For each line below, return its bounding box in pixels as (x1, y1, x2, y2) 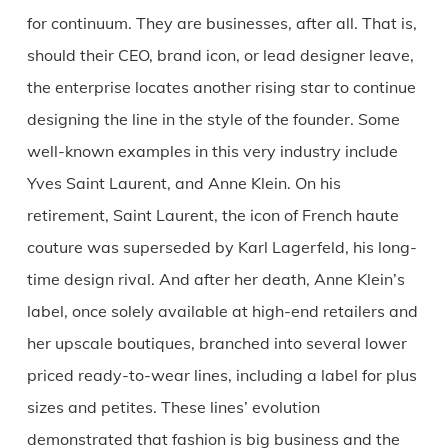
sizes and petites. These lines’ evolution (26, 396, 320, 417)
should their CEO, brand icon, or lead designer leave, (26, 44, 414, 65)
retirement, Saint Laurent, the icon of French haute (26, 204, 399, 225)
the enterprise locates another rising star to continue (26, 76, 416, 97)
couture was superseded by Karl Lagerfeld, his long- (26, 236, 417, 257)
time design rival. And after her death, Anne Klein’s (26, 268, 405, 289)
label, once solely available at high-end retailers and (26, 300, 418, 321)
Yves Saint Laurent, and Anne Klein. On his (26, 172, 341, 193)
